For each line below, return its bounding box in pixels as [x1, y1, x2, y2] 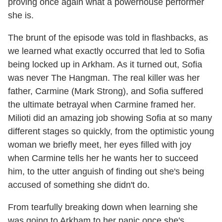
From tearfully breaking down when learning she [8, 202, 198, 213]
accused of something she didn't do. [8, 180, 155, 190]
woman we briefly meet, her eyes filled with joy [8, 140, 191, 150]
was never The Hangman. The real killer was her [8, 73, 200, 83]
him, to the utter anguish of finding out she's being [8, 166, 204, 177]
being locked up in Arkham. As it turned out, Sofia [8, 59, 202, 70]
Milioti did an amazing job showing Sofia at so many [8, 113, 212, 123]
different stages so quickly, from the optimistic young [8, 126, 214, 137]
